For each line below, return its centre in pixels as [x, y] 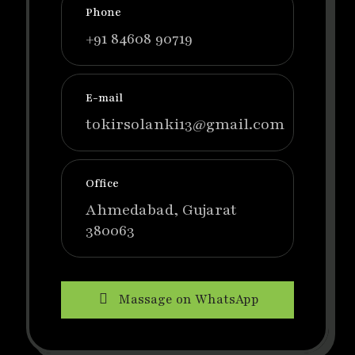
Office [102, 184]
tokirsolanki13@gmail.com [185, 125]
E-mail [104, 98]
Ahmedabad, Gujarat [161, 210]
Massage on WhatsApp [189, 300]
